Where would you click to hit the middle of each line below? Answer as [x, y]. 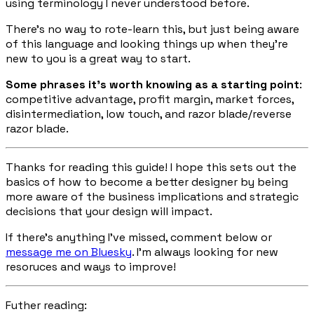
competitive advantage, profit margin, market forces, [150, 99]
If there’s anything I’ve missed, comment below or [139, 237]
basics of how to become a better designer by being [147, 182]
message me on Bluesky [69, 252]
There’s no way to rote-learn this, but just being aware [152, 29]
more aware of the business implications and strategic [152, 196]
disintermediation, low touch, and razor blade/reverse [149, 114]
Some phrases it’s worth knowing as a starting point [152, 84]
